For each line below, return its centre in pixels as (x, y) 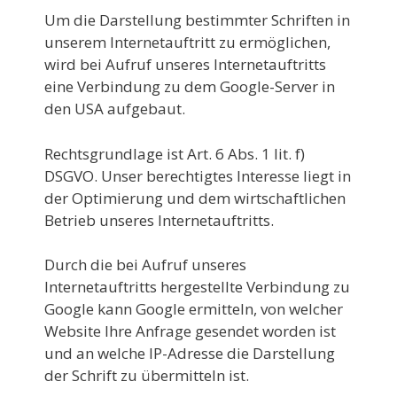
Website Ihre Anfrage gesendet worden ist (190, 331)
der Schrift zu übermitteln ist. (147, 375)
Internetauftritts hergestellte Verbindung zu (197, 287)
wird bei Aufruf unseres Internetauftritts (185, 64)
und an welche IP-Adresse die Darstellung (190, 353)
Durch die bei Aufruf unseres (145, 265)
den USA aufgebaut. (115, 109)
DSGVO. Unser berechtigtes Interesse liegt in (198, 175)
